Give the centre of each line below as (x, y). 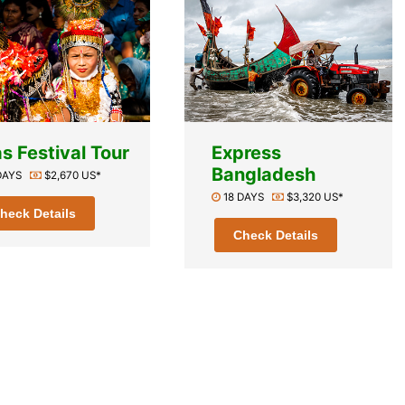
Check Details (276, 235)
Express (247, 152)
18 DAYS (247, 197)
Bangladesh (264, 174)
